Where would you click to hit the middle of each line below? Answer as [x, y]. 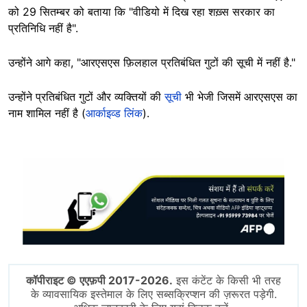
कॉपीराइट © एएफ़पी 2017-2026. [99, 281]
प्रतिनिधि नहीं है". [43, 28]
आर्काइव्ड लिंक [114, 113]
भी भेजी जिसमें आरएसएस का [240, 97]
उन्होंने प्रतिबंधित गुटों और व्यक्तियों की [86, 97]
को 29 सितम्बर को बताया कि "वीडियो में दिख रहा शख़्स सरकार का [142, 12]
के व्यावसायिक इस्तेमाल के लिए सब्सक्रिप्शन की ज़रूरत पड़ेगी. [153, 294]
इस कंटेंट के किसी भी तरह [227, 281]
